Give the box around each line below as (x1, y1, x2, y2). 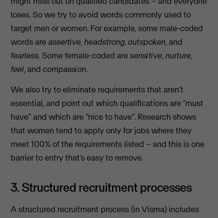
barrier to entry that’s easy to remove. (11, 152, 144, 163)
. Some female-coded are (38, 50, 130, 61)
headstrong (84, 36, 125, 47)
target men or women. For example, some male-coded (11, 22, 203, 34)
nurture (165, 50, 191, 61)
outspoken (128, 36, 166, 47)
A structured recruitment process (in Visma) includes (11, 204, 200, 215)
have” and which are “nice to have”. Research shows (11, 111, 197, 123)
